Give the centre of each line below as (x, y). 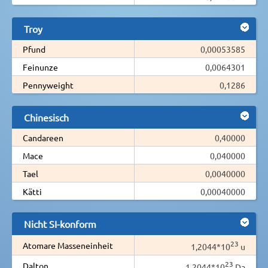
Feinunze (40, 67)
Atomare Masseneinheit (68, 245)
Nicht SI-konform (60, 223)
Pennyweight (48, 85)
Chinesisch (46, 117)
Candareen (43, 137)
